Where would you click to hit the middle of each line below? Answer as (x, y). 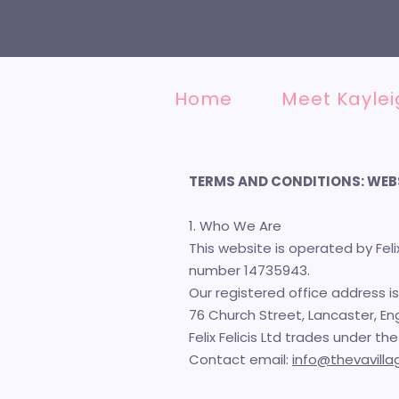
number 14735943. (249, 270)
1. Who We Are (235, 226)
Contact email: (240, 359)
